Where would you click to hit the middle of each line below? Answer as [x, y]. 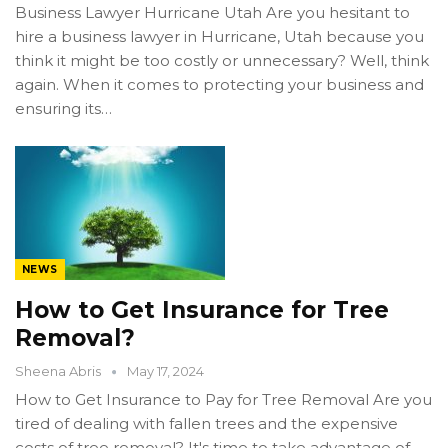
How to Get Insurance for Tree [202, 310]
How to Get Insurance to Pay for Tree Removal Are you [223, 400]
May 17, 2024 [165, 371]
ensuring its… [63, 109]
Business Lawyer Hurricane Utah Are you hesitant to [212, 13]
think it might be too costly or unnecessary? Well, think [222, 61]
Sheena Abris [59, 371]
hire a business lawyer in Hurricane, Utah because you [219, 37]
